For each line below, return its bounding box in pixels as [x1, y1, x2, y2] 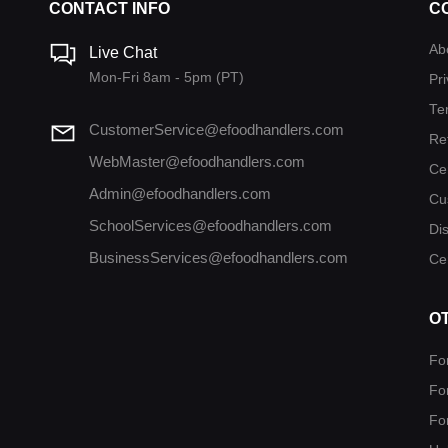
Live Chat [88, 44, 157, 62]
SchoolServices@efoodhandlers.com [88, 217, 332, 235]
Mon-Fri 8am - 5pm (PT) [88, 69, 244, 86]
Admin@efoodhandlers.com [88, 185, 271, 203]
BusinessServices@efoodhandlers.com [88, 249, 348, 267]
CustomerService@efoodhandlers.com [88, 121, 344, 139]
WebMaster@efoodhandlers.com [88, 153, 305, 171]
